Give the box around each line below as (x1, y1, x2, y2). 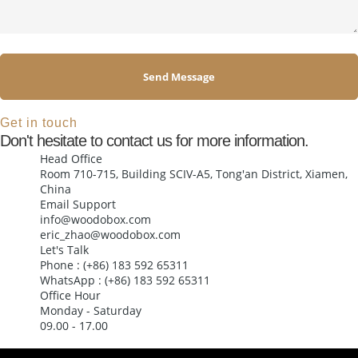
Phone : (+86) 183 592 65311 (40, 257, 189, 272)
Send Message (143, 69, 215, 84)
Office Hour (40, 287, 101, 303)
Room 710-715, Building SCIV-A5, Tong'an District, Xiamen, (40, 165, 348, 181)
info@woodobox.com (40, 211, 151, 227)
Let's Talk (40, 241, 89, 257)
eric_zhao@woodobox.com (40, 226, 181, 242)
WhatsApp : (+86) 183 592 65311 (40, 272, 210, 288)
